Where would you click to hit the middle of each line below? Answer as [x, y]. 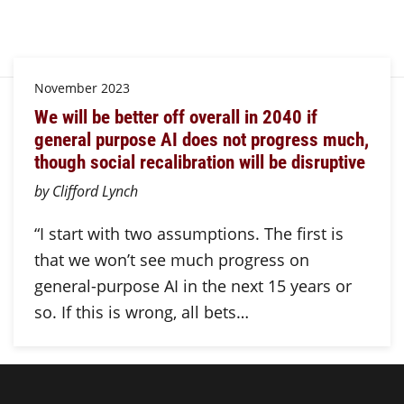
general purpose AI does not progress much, [201, 138]
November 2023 [82, 88]
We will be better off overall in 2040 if [175, 116]
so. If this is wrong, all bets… [141, 312]
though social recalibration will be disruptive [199, 161]
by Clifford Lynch [86, 191]
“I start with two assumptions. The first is [188, 234]
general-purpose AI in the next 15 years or [193, 286]
